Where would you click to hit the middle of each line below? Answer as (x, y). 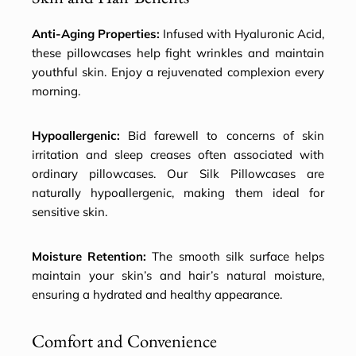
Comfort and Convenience (124, 341)
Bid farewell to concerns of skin (222, 136)
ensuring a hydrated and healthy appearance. (157, 295)
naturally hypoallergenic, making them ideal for (178, 193)
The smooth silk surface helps (236, 257)
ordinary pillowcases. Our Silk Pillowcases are (178, 174)
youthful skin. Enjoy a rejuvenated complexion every (178, 72)
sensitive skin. (70, 212)
